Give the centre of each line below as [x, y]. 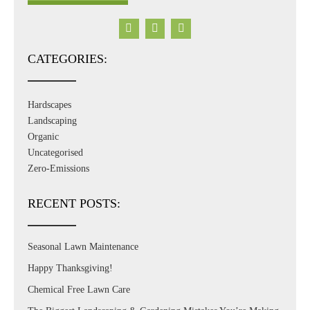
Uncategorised [55, 153]
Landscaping [52, 121]
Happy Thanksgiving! [70, 268]
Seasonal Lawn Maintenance [83, 247]
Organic [43, 137]
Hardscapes [49, 105]
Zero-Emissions [58, 169]
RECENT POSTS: [74, 204]
